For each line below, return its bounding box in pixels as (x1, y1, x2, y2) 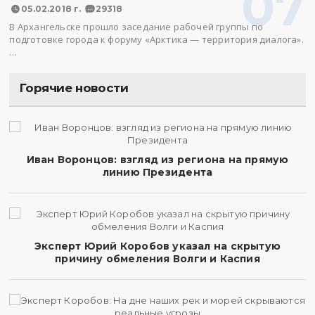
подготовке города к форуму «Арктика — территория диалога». (9, 33, 304, 46)
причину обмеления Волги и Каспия (55, 252, 260, 265)
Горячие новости (20, 81, 129, 95)
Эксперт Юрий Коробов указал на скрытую (34, 240, 281, 252)
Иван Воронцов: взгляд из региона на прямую (26, 153, 289, 166)
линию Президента (102, 166, 213, 179)
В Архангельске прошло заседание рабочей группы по (9, 20, 263, 33)
